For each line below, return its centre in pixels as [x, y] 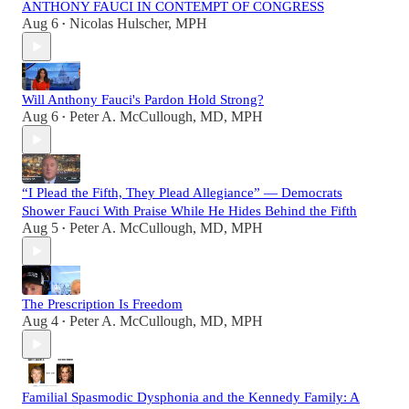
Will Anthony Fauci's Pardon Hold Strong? [143, 100]
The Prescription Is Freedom [102, 304]
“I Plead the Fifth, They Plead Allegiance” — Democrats [182, 193]
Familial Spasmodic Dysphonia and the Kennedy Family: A [191, 398]
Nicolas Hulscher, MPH [138, 24]
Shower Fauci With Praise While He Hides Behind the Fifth [189, 211]
